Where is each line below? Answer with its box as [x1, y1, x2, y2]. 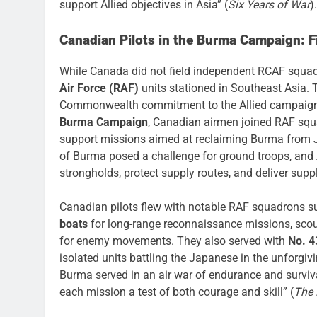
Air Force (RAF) [59, 81, 139, 96]
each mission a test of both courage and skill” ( [59, 285, 294, 299]
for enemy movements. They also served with [59, 234, 288, 248]
